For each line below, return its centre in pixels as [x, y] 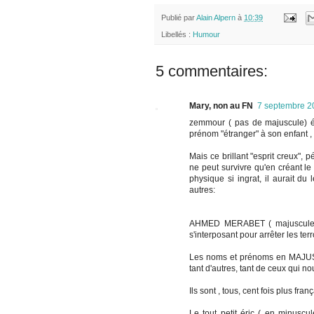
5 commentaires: [212, 71]
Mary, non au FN [221, 106]
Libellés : [177, 35]
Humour [206, 35]
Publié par [179, 17]
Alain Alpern [216, 17]
